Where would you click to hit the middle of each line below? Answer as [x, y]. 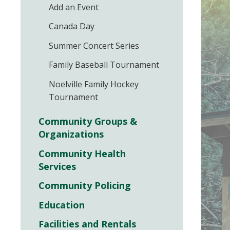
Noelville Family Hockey [94, 84]
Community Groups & [88, 121]
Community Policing [85, 186]
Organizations [71, 134]
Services [57, 166]
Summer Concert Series [94, 45]
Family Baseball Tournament [104, 65]
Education [62, 205]
